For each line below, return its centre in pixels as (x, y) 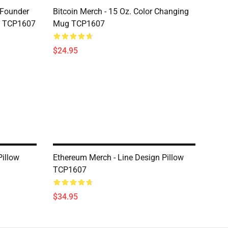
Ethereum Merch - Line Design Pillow (118, 158)
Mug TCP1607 (79, 24)
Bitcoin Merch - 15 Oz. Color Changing (121, 11)
